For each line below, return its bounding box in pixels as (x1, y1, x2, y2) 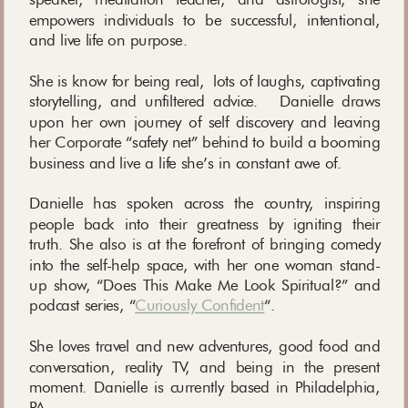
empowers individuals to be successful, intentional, (29, 9, 381, 29)
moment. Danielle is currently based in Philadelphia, (29, 376, 381, 396)
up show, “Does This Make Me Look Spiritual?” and (29, 274, 381, 294)
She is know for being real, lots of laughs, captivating (29, 70, 381, 90)
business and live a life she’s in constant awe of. (29, 152, 351, 172)
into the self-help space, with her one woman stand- (29, 254, 381, 274)
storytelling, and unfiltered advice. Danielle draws (29, 91, 381, 111)
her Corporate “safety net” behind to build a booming (29, 132, 381, 152)
